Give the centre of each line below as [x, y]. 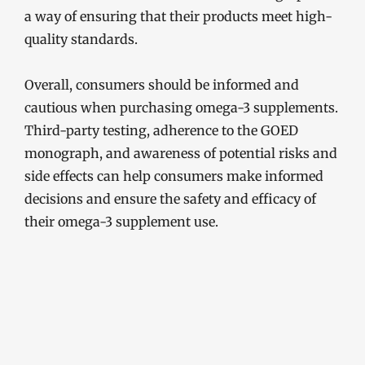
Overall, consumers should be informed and [162, 85]
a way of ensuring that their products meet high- [178, 16]
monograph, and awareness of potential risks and [181, 153]
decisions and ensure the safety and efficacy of [170, 199]
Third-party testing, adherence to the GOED [161, 130]
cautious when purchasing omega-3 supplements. [181, 108]
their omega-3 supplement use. [121, 222]
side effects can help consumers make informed [174, 176]
